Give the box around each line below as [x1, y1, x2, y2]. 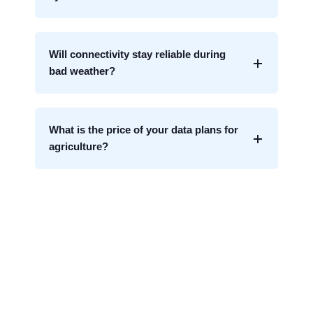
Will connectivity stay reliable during [49, 48, 226, 61]
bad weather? [49, 65, 115, 78]
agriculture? [49, 140, 108, 153]
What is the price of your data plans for [49, 124, 238, 136]
